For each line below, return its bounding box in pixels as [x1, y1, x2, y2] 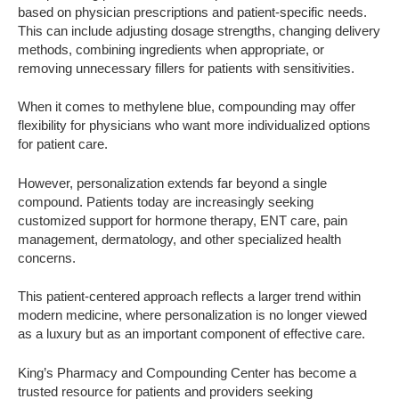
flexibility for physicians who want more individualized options [18, 118, 370, 134]
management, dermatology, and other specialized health [18, 231, 341, 247]
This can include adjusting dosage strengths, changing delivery [18, 22, 380, 38]
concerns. [18, 249, 76, 265]
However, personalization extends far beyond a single [18, 175, 327, 191]
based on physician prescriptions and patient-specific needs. [18, 4, 367, 20]
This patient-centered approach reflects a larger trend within [18, 289, 361, 305]
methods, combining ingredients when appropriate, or [18, 41, 324, 57]
